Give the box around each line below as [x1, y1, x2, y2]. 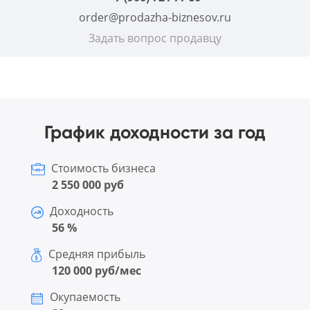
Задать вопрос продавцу [89, 30, 221, 46]
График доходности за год [44, 121, 266, 144]
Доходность [47, 203, 113, 219]
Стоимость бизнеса [48, 160, 156, 176]
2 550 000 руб [52, 176, 124, 192]
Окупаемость [47, 289, 120, 305]
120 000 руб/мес [52, 263, 141, 279]
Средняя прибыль [46, 246, 145, 262]
